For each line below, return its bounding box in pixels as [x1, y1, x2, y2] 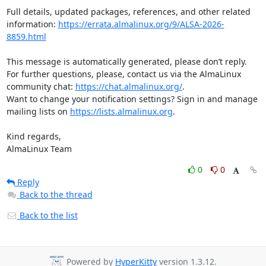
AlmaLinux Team [6, 142, 72, 154]
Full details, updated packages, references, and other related [6, 5, 251, 17]
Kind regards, [6, 130, 61, 142]
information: [6, 18, 58, 30]
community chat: [6, 80, 75, 92]
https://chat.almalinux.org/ [75, 80, 182, 92]
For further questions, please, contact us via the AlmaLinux [6, 68, 241, 80]
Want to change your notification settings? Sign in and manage [6, 93, 258, 104]
